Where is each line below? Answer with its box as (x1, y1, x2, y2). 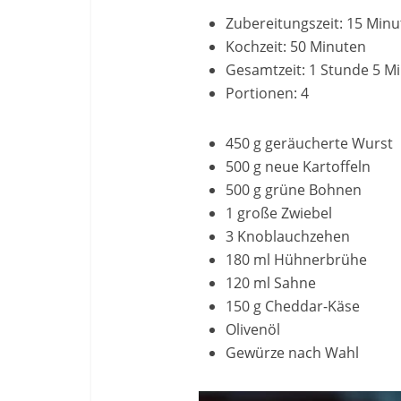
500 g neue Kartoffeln (226, 157, 371, 176)
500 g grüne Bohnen (226, 180, 362, 200)
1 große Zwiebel (226, 203, 332, 223)
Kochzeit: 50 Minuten (226, 37, 366, 56)
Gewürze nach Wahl (226, 343, 359, 363)
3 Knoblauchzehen (226, 226, 350, 246)
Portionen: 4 (226, 83, 309, 103)
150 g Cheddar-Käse (226, 296, 360, 316)
